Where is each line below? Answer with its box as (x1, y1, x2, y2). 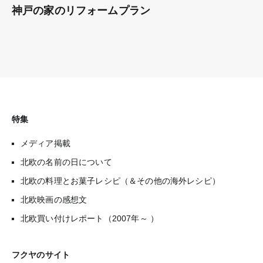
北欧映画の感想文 (21, 194, 87, 204)
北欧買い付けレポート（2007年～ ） (21, 213, 159, 223)
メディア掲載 (21, 138, 70, 148)
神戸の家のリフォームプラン (12, 4, 151, 16)
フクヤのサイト (12, 249, 70, 259)
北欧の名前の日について (21, 157, 112, 167)
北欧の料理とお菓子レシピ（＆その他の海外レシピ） (21, 176, 220, 186)
